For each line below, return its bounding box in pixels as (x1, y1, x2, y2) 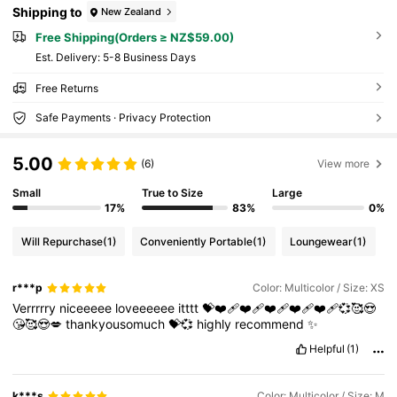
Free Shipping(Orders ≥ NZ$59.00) (35, 30, 234, 45)
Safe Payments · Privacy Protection (35, 110, 211, 124)
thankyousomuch (66, 316, 169, 332)
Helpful (308, 342, 345, 356)
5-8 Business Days (102, 50, 196, 64)
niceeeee (59, 300, 116, 316)
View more (317, 157, 370, 171)
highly (197, 316, 236, 332)
